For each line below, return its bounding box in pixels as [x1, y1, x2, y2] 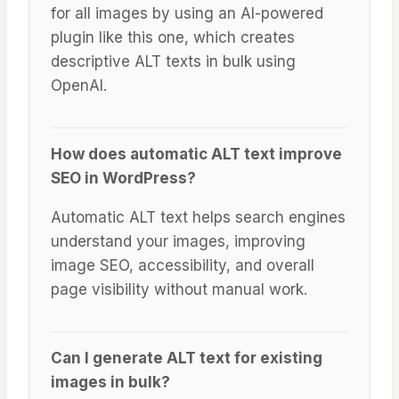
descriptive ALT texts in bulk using [51, 53, 296, 71]
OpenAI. [51, 77, 107, 95]
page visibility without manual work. [51, 281, 307, 299]
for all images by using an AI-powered [51, 4, 323, 23]
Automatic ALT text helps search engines [51, 208, 346, 227]
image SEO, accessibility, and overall [51, 256, 314, 275]
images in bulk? [51, 373, 170, 392]
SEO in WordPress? [51, 169, 196, 188]
